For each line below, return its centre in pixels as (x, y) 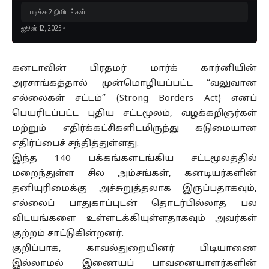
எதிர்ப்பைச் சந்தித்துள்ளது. (75, 144)
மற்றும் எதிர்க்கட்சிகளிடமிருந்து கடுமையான (134, 129)
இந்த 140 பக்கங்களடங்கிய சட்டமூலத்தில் (134, 159)
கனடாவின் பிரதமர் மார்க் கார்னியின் (134, 69)
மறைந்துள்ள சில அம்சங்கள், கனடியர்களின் (134, 174)
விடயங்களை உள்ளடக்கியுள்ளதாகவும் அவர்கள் (134, 219)
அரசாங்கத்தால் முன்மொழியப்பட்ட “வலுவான (134, 84)
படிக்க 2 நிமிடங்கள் (58, 12)
